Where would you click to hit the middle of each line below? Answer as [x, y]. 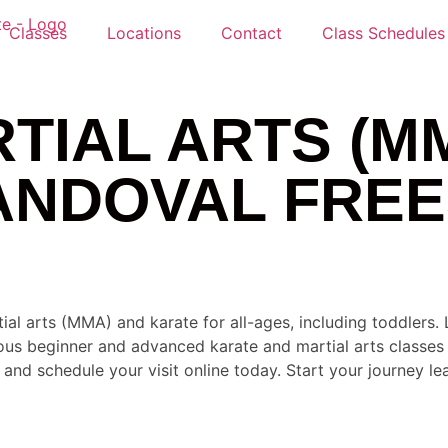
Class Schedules [384, 33]
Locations [144, 33]
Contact [252, 33]
